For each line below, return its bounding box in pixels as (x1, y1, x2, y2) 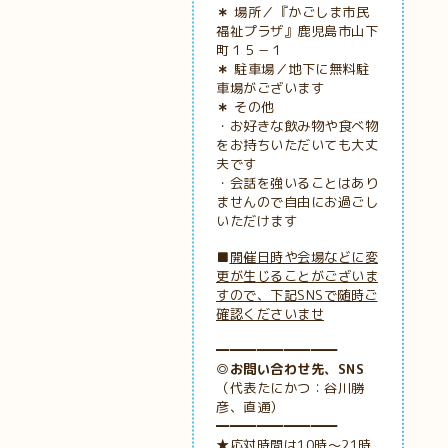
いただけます (216, 212, 297, 230)
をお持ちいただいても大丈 (216, 136, 378, 154)
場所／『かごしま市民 (229, 3, 369, 21)
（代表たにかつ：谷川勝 (216, 379, 365, 397)
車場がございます (216, 79, 324, 97)
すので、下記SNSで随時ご (216, 286, 378, 304)
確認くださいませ (216, 305, 324, 323)
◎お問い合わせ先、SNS (216, 360, 364, 378)
